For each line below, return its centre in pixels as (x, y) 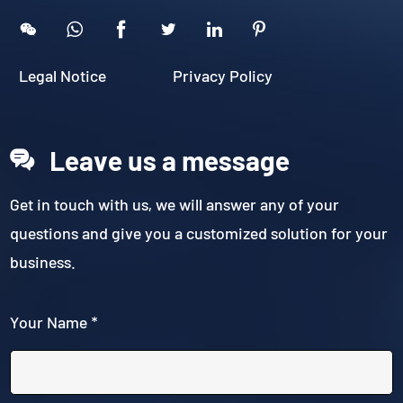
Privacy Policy (223, 75)
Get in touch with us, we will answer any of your (175, 204)
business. (43, 261)
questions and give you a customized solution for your (199, 233)
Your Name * (54, 322)
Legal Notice (65, 75)
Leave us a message (170, 160)
